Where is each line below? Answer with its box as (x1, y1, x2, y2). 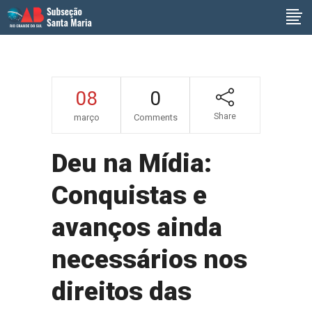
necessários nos (52, 244, 247, 274)
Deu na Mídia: (52, 148, 212, 178)
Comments (133, 112, 178, 123)
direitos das (52, 276, 192, 306)
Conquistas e (52, 180, 207, 210)
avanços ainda (52, 212, 222, 242)
